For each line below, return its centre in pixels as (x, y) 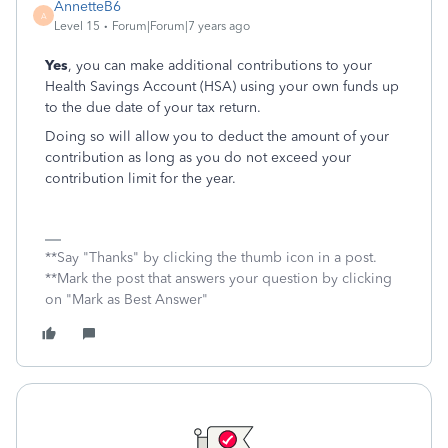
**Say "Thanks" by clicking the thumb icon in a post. (211, 257)
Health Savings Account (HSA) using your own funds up (222, 86)
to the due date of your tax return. (153, 107)
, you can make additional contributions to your (220, 65)
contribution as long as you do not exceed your (198, 157)
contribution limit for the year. (140, 178)
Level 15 (77, 26)
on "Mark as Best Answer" (126, 299)
